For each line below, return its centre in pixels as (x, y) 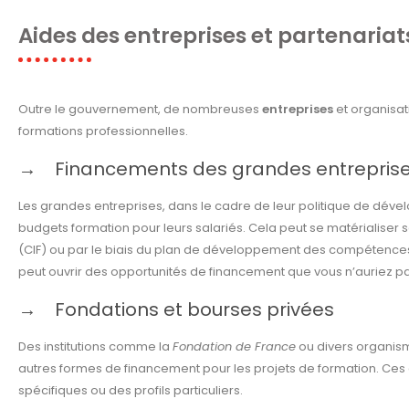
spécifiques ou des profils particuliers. (131, 391)
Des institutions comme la (95, 347)
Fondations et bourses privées (194, 310)
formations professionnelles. (103, 131)
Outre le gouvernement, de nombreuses (140, 110)
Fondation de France (234, 347)
